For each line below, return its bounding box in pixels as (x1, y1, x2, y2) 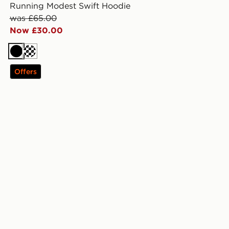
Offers (14, 67, 37, 77)
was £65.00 (9, 13, 57, 24)
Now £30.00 (9, 25, 63, 36)
